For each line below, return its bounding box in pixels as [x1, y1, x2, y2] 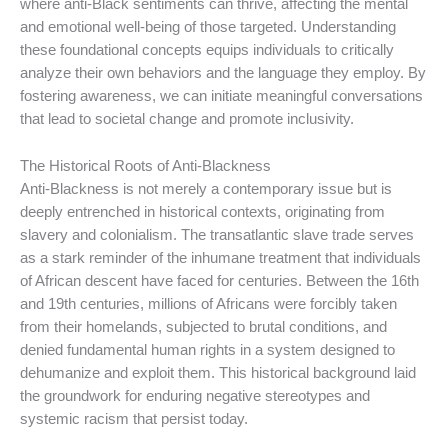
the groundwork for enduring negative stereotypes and [20, 387, 370, 404]
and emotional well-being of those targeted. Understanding [20, 19, 396, 36]
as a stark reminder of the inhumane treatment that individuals [20, 249, 421, 266]
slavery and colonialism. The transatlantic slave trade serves [20, 226, 414, 243]
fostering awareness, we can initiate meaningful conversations [20, 88, 423, 105]
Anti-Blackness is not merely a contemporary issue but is [20, 180, 392, 197]
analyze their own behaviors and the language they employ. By [20, 65, 426, 82]
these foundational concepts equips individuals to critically [20, 42, 394, 59]
